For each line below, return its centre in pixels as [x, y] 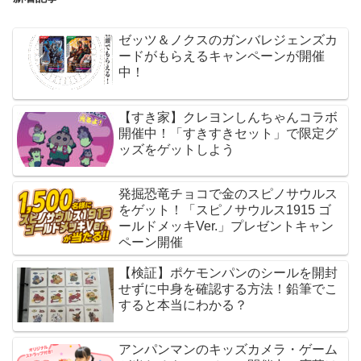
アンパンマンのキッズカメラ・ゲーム [228, 350]
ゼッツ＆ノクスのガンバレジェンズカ [228, 40]
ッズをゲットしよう [177, 149]
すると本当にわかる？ [183, 305]
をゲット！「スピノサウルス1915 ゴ [225, 210]
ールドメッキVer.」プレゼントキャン [226, 226]
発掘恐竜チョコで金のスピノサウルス [228, 194]
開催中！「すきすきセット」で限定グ [228, 133]
